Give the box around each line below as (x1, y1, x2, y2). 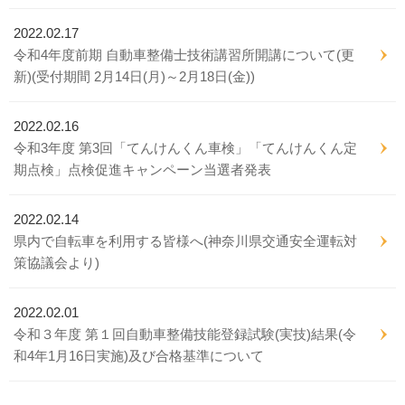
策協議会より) (14, 255, 99, 270)
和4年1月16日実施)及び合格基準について (14, 348, 264, 363)
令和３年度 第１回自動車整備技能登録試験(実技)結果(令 (14, 326, 356, 342)
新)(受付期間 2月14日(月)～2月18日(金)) (14, 69, 255, 84)
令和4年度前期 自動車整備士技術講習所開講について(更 (14, 47, 354, 62)
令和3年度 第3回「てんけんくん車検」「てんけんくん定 (14, 140, 357, 155)
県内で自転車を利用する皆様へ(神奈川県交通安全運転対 (14, 233, 357, 249)
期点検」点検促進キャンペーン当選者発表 (14, 162, 271, 177)
